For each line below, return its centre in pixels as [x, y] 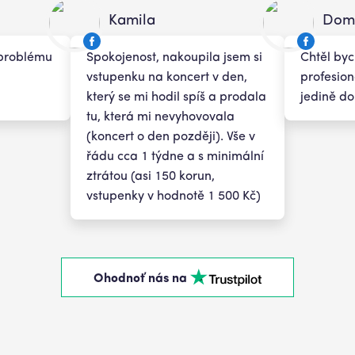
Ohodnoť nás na [140, 279]
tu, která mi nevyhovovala [160, 117]
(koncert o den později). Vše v [171, 137]
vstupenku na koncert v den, [167, 78]
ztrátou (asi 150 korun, [151, 177]
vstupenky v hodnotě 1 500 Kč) [174, 197]
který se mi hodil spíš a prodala [176, 97]
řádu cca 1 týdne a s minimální [175, 157]
